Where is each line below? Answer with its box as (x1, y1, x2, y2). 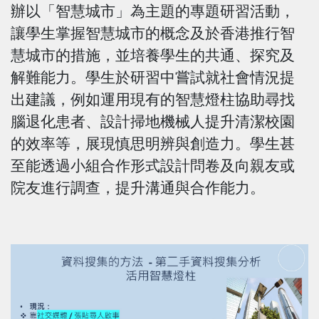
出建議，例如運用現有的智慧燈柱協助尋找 (11, 90, 295, 108)
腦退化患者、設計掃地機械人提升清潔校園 (11, 112, 295, 130)
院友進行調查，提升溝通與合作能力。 (11, 178, 265, 197)
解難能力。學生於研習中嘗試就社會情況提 (11, 68, 295, 86)
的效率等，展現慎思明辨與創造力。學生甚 (11, 134, 295, 152)
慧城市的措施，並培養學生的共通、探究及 (11, 46, 295, 64)
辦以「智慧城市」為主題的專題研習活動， (11, 1, 295, 20)
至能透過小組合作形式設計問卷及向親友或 (11, 156, 295, 174)
